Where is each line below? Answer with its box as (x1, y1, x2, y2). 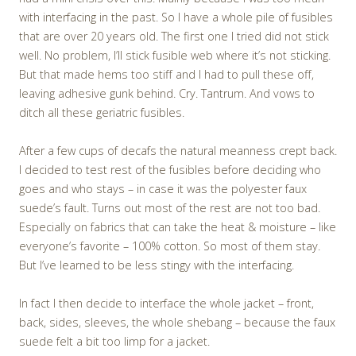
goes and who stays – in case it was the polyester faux (19, 181, 307, 197)
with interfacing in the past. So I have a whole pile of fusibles (19, 10, 333, 25)
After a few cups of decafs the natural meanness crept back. (19, 143, 337, 159)
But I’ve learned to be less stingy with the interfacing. (19, 257, 294, 273)
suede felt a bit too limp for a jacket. (19, 334, 210, 350)
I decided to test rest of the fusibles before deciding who (19, 162, 321, 178)
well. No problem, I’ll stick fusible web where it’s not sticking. (19, 48, 331, 64)
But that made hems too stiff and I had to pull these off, (19, 67, 314, 83)
